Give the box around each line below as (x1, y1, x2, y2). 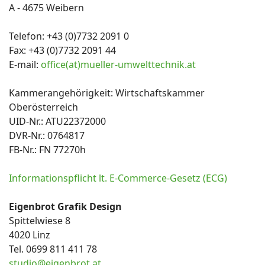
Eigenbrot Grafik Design (9, 200, 122, 213)
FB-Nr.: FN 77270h (9, 143, 86, 156)
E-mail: (9, 58, 41, 71)
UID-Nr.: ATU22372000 (9, 115, 106, 128)
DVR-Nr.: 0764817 (9, 129, 85, 142)
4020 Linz (9, 228, 50, 241)
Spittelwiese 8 (9, 214, 70, 227)
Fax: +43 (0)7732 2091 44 (9, 44, 116, 57)
